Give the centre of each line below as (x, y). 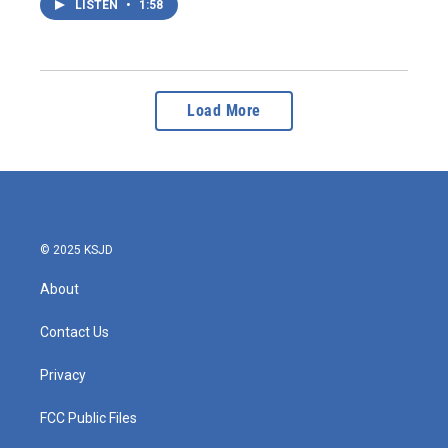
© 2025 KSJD (76, 250)
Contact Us (74, 332)
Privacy (63, 375)
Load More (224, 110)
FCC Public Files (88, 418)
